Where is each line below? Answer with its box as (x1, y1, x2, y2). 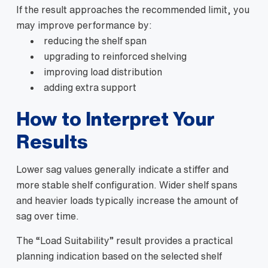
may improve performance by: (16, 20, 152, 30)
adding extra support (44, 83, 136, 92)
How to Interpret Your (16, 109, 215, 128)
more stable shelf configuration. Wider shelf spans (16, 180, 237, 190)
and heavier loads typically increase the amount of (16, 196, 238, 205)
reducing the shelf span (44, 36, 147, 45)
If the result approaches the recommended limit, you (16, 5, 249, 14)
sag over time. (16, 211, 79, 221)
